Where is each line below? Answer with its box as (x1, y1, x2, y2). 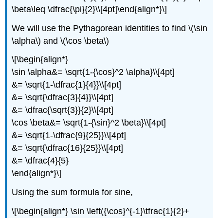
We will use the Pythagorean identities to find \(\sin (12, 23, 208, 33)
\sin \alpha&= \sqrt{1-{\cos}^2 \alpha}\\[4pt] (12, 67, 175, 77)
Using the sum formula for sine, (12, 187, 133, 198)
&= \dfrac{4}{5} (12, 156, 69, 166)
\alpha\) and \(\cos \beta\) (12, 36, 109, 46)
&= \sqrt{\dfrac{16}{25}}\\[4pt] (12, 143, 124, 153)
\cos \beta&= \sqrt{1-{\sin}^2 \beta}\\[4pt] (12, 118, 166, 128)
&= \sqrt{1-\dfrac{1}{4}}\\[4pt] (12, 80, 122, 90)
